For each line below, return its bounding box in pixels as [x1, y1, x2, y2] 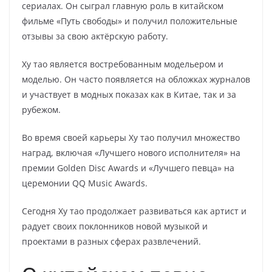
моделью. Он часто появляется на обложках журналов [22, 73, 250, 85]
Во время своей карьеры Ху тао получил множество [22, 132, 240, 143]
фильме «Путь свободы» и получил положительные [22, 15, 237, 27]
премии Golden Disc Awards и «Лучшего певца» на [22, 162, 234, 174]
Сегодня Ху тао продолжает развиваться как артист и [22, 205, 246, 217]
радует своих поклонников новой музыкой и [22, 220, 208, 232]
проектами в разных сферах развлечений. [22, 236, 201, 247]
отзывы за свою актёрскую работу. [22, 30, 168, 42]
